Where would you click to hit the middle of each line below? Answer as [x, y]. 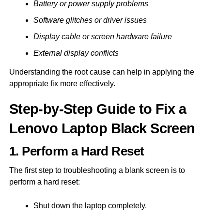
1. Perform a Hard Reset [77, 151]
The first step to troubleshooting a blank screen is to [97, 170]
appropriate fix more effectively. [62, 83]
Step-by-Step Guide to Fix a [98, 109]
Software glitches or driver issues [90, 20]
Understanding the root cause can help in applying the [101, 72]
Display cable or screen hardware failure [102, 36]
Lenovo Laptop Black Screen [102, 128]
